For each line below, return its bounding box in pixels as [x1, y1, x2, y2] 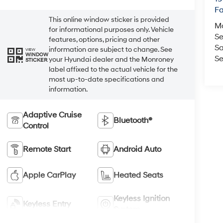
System [113, 204, 141, 215]
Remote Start [22, 144, 71, 154]
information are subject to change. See [48, 45, 172, 54]
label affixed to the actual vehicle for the [48, 65, 178, 74]
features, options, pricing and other [48, 35, 160, 44]
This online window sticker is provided [48, 15, 169, 24]
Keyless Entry [22, 199, 71, 209]
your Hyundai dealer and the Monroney [48, 55, 174, 64]
